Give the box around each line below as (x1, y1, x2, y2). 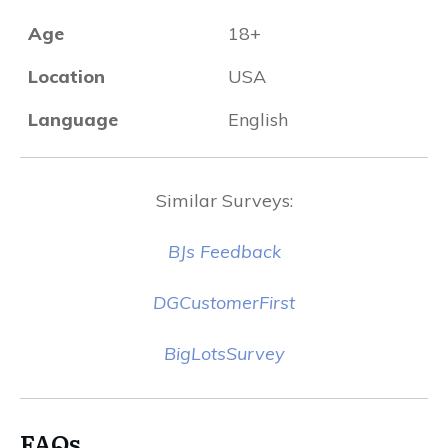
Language (28, 108, 118, 131)
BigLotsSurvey (163, 342, 285, 365)
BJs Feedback (167, 240, 281, 263)
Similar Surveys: (155, 189, 293, 212)
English (228, 108, 288, 131)
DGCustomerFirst (153, 291, 295, 314)
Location (28, 65, 105, 88)
